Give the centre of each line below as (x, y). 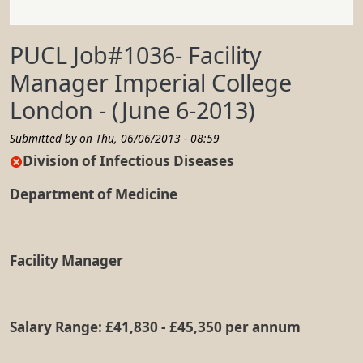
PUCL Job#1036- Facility (136, 54)
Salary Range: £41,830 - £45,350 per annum (155, 327)
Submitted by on (53, 138)
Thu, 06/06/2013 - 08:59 (158, 138)
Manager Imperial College (151, 82)
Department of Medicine (94, 194)
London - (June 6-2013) (132, 109)
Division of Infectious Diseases (128, 160)
